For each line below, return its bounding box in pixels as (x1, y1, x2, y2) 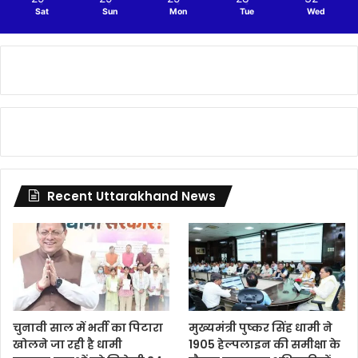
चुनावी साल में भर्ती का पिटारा (13, 319, 163, 336)
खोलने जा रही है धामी (13, 336, 122, 352)
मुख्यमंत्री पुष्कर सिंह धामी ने (189, 319, 333, 336)
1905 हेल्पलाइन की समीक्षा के (189, 336, 341, 352)
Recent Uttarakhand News (47, 188, 216, 205)
